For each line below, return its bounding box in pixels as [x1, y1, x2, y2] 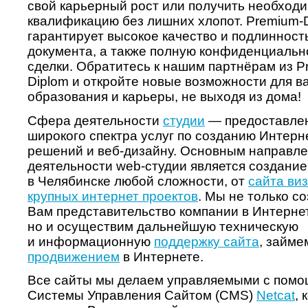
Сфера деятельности [27, 113, 163, 128]
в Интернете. [120, 249, 203, 264]
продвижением [27, 249, 120, 264]
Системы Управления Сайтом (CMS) [27, 288, 256, 303]
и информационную [27, 234, 154, 249]
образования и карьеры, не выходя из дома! [27, 89, 301, 104]
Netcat [256, 288, 295, 303]
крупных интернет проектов [27, 188, 198, 203]
